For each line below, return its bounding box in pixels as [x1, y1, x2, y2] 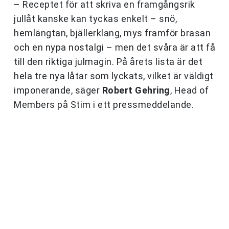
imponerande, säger [14, 85, 102, 96]
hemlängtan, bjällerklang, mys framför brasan [14, 28, 211, 39]
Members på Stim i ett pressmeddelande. [14, 99, 194, 110]
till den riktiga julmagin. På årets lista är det [14, 56, 202, 67]
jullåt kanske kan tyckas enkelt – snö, [14, 13, 177, 25]
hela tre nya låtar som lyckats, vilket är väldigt [14, 71, 214, 82]
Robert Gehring [102, 85, 170, 96]
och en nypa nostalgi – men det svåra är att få [14, 42, 215, 53]
